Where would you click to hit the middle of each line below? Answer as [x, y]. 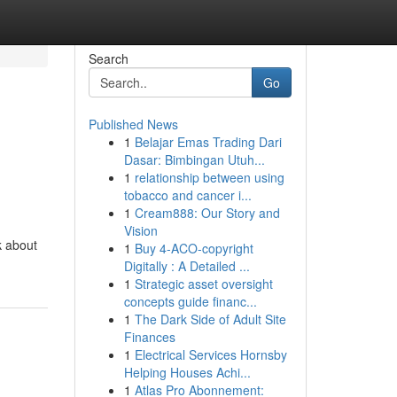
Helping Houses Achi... [187, 372]
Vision [140, 230]
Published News [133, 124]
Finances [149, 337]
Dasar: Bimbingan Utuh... [194, 160]
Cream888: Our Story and [207, 213]
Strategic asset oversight [203, 284]
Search [108, 58]
